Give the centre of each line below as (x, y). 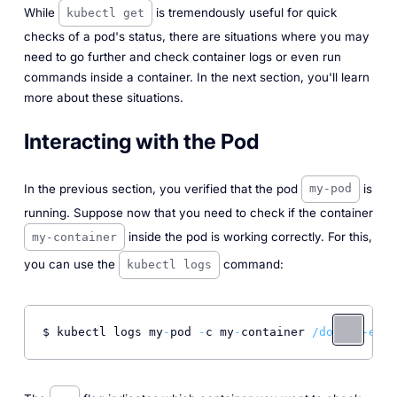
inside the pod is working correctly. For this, (248, 236)
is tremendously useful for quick (244, 12)
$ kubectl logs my (102, 332)
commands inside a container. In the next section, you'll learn (196, 78)
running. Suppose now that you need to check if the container (198, 212)
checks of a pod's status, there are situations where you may (196, 37)
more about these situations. (103, 98)
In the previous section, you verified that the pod (162, 188)
